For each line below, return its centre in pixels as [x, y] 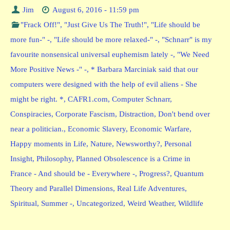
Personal [178, 144]
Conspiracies [31, 114]
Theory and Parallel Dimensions [62, 189]
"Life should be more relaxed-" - [106, 40]
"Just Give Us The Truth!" [106, 25]
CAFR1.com [88, 99]
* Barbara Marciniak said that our [145, 70]
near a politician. [37, 129]
